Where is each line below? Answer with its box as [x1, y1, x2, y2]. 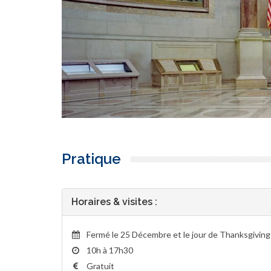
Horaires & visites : [71, 196, 157, 208]
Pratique [62, 150, 121, 168]
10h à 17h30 [86, 245, 133, 256]
